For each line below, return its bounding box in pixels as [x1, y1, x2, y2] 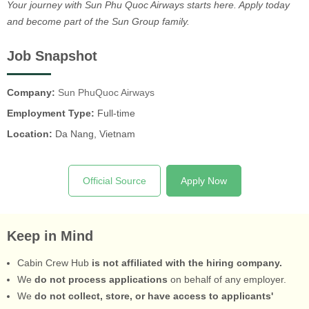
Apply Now [180, 175, 227, 186]
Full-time [94, 108, 135, 119]
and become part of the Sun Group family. [7, 15, 190, 27]
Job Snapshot [7, 48, 97, 63]
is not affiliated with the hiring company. [92, 257, 282, 268]
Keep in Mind [7, 228, 93, 244]
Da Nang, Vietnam [52, 128, 135, 139]
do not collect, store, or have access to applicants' [34, 290, 273, 301]
